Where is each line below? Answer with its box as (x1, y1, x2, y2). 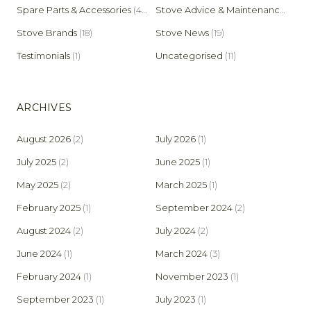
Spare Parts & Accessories (17, 3, 131, 15)
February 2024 (17, 270, 81, 282)
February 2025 (17, 201, 81, 213)
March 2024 (155, 247, 208, 259)
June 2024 (17, 247, 62, 259)
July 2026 (155, 133, 196, 144)
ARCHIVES (17, 101, 72, 114)
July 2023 (155, 293, 196, 305)
